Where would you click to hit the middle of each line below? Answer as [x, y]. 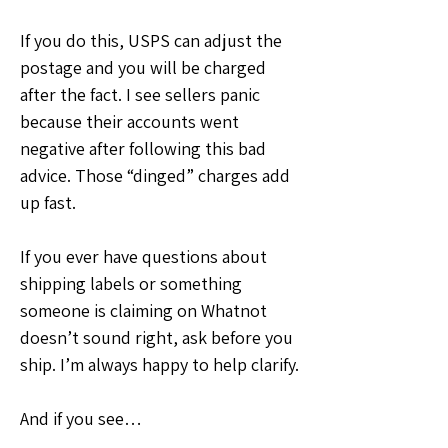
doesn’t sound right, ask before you [156, 337]
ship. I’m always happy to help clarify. [159, 364]
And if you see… [81, 418]
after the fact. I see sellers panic [140, 94]
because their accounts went [129, 121]
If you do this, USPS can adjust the [151, 40]
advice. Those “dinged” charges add [155, 175]
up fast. [48, 202]
